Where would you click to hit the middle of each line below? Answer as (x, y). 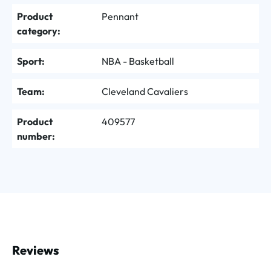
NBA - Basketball (138, 61)
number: (36, 136)
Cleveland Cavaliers (145, 91)
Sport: (31, 61)
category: (39, 31)
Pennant (120, 16)
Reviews (35, 250)
